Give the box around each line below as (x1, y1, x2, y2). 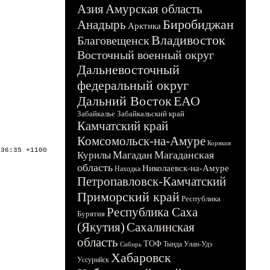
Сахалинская (127, 220, 195, 234)
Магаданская (154, 149, 214, 161)
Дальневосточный (77, 62, 180, 77)
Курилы (77, 149, 111, 161)
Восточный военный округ (77, 48, 214, 61)
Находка (115, 165, 140, 173)
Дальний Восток (77, 93, 172, 108)
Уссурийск (77, 256, 109, 264)
